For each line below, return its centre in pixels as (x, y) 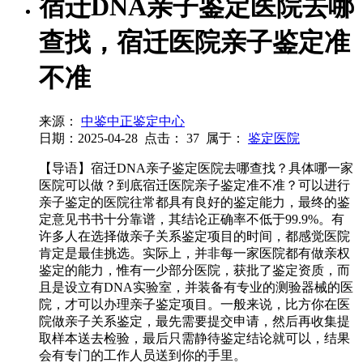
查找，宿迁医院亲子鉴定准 (194, 42)
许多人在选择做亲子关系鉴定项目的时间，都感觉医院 (194, 237)
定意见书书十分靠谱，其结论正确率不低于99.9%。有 (192, 220)
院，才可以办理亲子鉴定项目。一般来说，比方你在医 (194, 305)
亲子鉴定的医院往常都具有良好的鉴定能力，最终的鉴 (194, 203)
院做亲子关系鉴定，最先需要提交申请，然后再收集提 (194, 322)
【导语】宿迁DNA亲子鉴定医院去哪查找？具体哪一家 (196, 169)
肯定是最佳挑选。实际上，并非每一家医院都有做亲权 (194, 254)
